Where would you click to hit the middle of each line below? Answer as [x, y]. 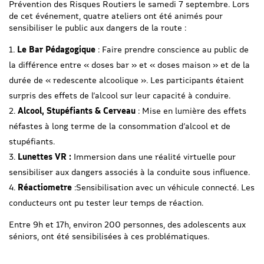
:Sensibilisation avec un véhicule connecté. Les [163, 187]
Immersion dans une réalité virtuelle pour [155, 156]
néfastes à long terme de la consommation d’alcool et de [120, 126]
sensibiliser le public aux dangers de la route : [98, 27]
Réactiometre [45, 187]
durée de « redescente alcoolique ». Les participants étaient [126, 80]
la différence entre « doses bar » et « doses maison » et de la [129, 64]
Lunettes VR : [46, 156]
